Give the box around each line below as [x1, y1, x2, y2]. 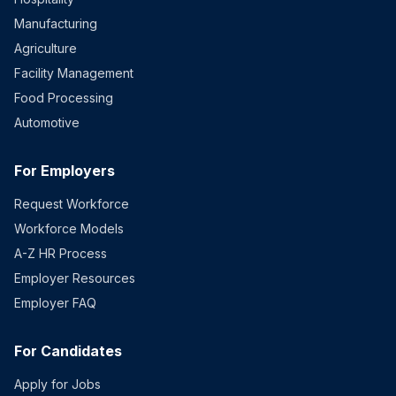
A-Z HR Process [14, 246, 107, 261]
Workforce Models [14, 221, 124, 236]
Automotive [14, 115, 80, 130]
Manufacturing [14, 16, 97, 31]
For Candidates [14, 342, 122, 360]
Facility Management [14, 65, 133, 80]
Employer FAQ [14, 295, 96, 310]
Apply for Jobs [14, 377, 101, 392]
